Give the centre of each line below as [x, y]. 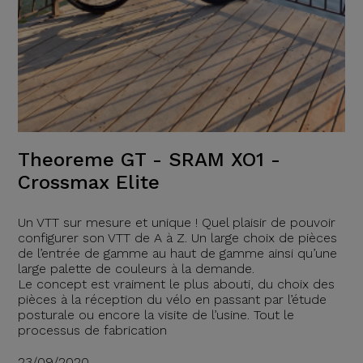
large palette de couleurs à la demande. [136, 269]
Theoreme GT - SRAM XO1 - [149, 160]
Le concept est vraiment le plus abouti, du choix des [176, 284]
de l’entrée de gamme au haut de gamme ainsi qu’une [177, 254]
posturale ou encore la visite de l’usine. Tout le [156, 315]
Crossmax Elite [88, 183]
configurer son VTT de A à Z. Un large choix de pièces [177, 238]
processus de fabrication [92, 331]
